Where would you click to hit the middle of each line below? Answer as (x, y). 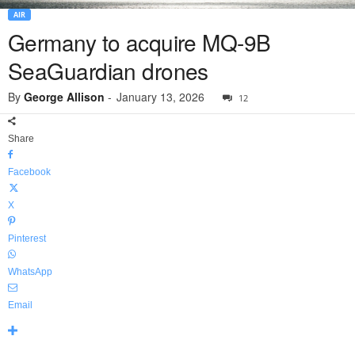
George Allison (64, 97)
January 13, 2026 (160, 97)
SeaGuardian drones (108, 71)
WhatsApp (30, 272)
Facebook (29, 172)
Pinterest (27, 239)
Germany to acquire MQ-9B (139, 42)
